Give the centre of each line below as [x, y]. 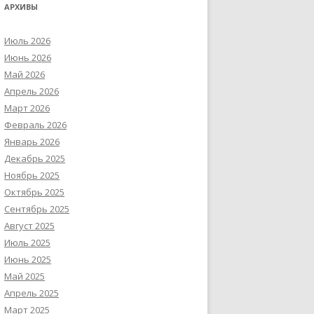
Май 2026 [25, 74]
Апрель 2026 [32, 91]
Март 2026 [27, 108]
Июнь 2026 [28, 57]
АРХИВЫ [21, 7]
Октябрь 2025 [34, 192]
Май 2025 [25, 276]
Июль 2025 [27, 243]
